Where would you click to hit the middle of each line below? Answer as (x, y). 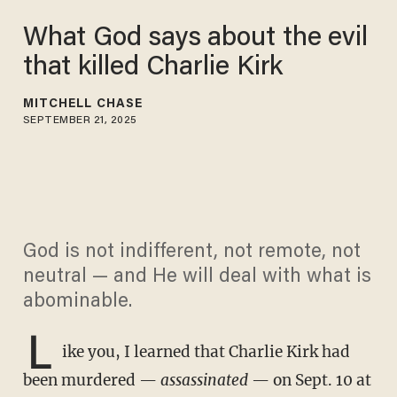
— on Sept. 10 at (311, 381)
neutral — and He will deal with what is (197, 278)
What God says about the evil (195, 39)
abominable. (77, 303)
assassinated (206, 381)
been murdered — (91, 381)
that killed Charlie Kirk (153, 68)
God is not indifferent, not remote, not (191, 253)
